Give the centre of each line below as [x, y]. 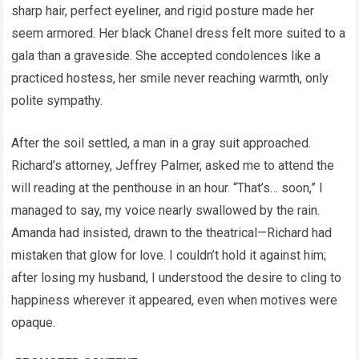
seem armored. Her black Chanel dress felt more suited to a [179, 34]
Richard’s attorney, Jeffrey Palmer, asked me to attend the [173, 166]
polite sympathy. [57, 101]
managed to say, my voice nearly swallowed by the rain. [166, 211]
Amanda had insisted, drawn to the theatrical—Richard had [172, 233]
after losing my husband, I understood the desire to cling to [177, 278]
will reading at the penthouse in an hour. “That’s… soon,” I [167, 188]
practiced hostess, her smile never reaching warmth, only [170, 79]
